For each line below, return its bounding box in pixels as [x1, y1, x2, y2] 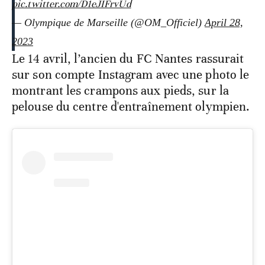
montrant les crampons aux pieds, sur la [12, 83, 229, 99]
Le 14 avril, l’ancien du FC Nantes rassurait [12, 51, 244, 67]
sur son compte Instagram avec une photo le [12, 67, 250, 83]
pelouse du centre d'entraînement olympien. [12, 99, 250, 115]
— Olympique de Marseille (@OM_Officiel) [12, 17, 205, 29]
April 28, [205, 17, 243, 29]
